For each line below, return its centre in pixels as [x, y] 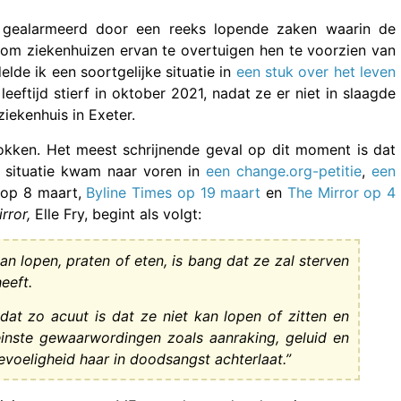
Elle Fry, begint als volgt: [118, 213]
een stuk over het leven [316, 72]
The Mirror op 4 [341, 192]
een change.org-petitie [284, 171]
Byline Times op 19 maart [174, 192]
